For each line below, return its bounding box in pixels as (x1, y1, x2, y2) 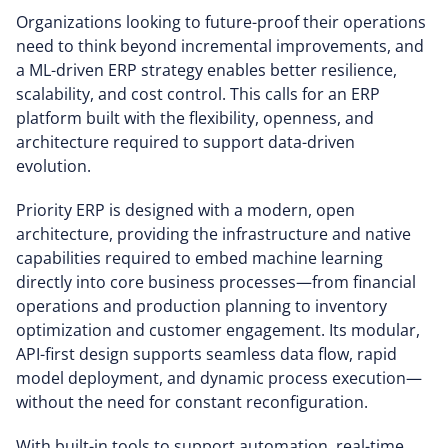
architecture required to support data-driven (16, 130, 355, 153)
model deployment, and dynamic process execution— (16, 366, 422, 389)
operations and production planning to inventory (16, 294, 387, 317)
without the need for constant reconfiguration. (16, 390, 368, 413)
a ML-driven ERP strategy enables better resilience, (16, 58, 397, 81)
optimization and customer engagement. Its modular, (16, 318, 420, 341)
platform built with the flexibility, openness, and (16, 106, 374, 129)
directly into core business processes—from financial (16, 270, 416, 293)
